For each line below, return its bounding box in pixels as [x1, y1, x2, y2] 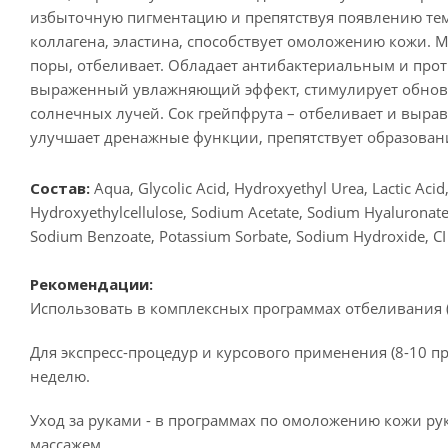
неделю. [30, 366, 90, 387]
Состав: [30, 178, 90, 199]
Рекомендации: [30, 274, 153, 295]
